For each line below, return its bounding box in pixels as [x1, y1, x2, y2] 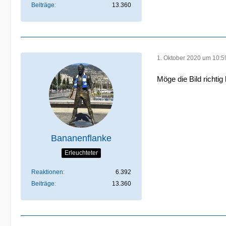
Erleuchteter [65, 149, 98, 156]
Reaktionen [31, 168, 63, 176]
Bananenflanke [51, 133, 111, 143]
